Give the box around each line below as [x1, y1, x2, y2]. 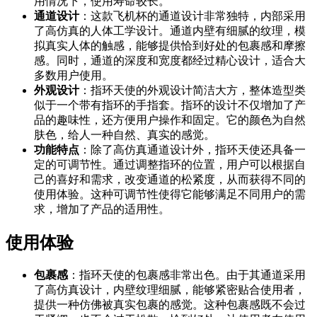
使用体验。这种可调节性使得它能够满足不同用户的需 [34, 188, 306, 201]
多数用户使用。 [34, 69, 113, 82]
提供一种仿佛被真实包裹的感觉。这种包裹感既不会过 [34, 298, 306, 311]
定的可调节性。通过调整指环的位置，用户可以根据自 [34, 158, 306, 171]
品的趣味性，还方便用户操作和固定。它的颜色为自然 [34, 114, 306, 127]
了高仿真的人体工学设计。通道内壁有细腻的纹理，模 [34, 25, 306, 38]
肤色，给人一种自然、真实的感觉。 [34, 129, 215, 142]
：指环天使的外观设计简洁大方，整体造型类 [79, 84, 306, 97]
